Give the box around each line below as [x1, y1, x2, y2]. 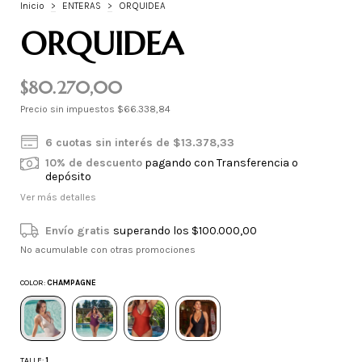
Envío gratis [45, 224, 114, 238]
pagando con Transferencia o [142, 156, 299, 170]
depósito [45, 170, 92, 184]
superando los [113, 224, 192, 238]
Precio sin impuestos [20, 103, 117, 116]
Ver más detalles [20, 192, 96, 204]
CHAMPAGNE [47, 278, 96, 288]
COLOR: [20, 278, 47, 288]
